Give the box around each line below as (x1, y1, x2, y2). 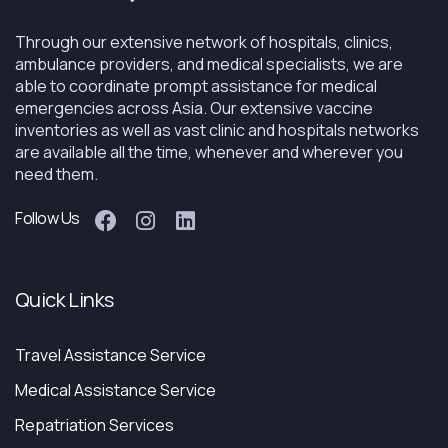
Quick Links (15, 286, 114, 313)
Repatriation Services (15, 414, 174, 436)
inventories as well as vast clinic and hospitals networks (15, 119, 419, 141)
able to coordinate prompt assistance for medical (15, 75, 377, 97)
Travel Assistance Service (15, 344, 206, 366)
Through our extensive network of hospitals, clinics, (15, 31, 393, 53)
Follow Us (15, 207, 80, 229)
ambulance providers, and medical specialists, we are (15, 53, 403, 75)
